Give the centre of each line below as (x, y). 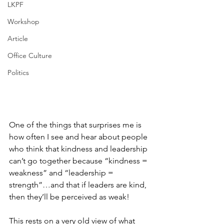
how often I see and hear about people (79, 137)
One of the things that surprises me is (76, 125)
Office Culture (30, 55)
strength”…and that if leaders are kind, (79, 185)
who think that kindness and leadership (79, 149)
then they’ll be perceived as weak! (69, 197)
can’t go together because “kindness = (79, 161)
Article (18, 38)
